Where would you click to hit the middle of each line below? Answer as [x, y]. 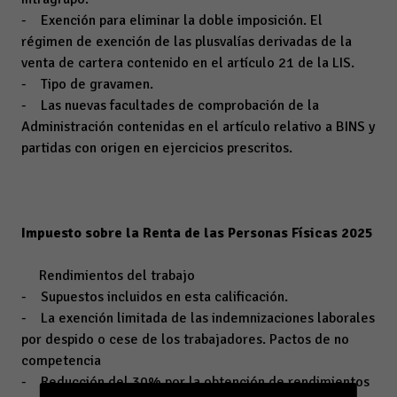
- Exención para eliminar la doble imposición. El [172, 20]
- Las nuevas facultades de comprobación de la [170, 105]
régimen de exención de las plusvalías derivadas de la [187, 42]
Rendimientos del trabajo [108, 276]
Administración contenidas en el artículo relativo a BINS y [198, 127]
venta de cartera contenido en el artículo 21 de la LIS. [188, 63]
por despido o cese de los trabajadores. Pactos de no [185, 339]
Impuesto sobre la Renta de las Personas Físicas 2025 [197, 233]
